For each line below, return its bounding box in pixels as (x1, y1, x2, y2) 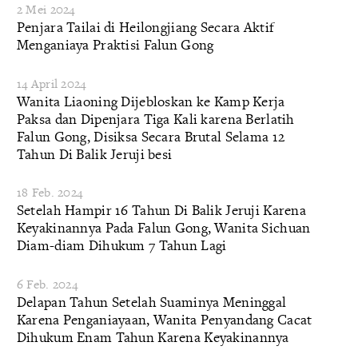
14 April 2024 (16, 74, 86, 92)
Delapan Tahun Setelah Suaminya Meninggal (16, 292, 287, 311)
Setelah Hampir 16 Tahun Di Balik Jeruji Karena (16, 201, 307, 220)
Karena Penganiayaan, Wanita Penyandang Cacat (16, 309, 312, 328)
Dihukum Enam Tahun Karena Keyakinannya (16, 327, 289, 346)
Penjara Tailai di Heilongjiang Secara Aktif (16, 18, 275, 37)
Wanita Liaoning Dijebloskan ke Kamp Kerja (16, 91, 285, 110)
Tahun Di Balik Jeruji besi (16, 144, 173, 163)
